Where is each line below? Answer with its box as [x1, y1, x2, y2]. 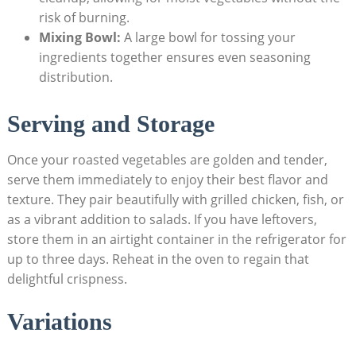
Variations [6, 308, 112, 335]
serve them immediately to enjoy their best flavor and [6, 170, 328, 188]
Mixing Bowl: [38, 28, 121, 46]
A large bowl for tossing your [120, 28, 296, 46]
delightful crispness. [6, 269, 127, 288]
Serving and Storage [6, 110, 215, 137]
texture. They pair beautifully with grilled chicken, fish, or [6, 190, 344, 208]
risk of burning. [38, 8, 130, 26]
